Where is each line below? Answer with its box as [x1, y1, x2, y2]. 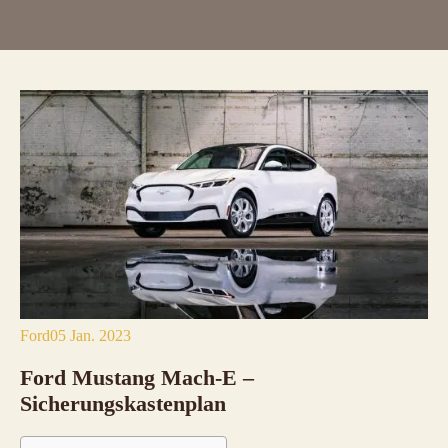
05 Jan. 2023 [50, 327, 131, 345]
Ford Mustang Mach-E [20, 365, 243, 391]
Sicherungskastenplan [20, 391, 226, 417]
